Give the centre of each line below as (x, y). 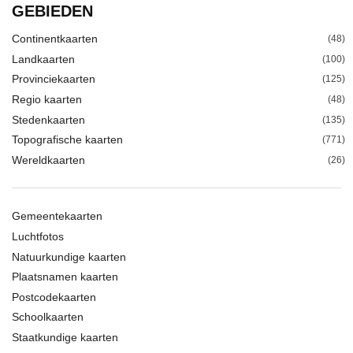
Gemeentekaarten (57, 216)
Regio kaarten (47, 99)
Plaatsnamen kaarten (65, 277)
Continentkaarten (55, 39)
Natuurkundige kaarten (69, 256)
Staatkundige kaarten (65, 337)
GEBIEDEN (52, 11)
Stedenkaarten (48, 119)
